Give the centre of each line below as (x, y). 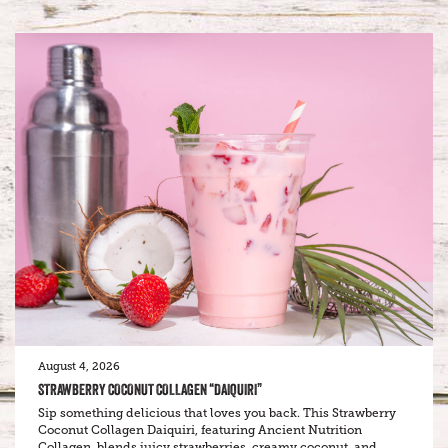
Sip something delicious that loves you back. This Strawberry (217, 413)
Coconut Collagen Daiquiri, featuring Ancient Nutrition (200, 430)
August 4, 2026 (79, 367)
